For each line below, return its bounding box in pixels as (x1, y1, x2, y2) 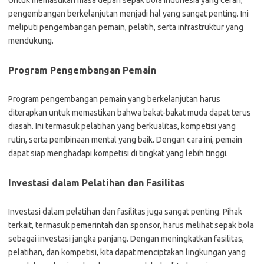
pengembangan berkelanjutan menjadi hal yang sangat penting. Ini (8, 9, 249, 18)
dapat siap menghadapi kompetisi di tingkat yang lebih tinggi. (8, 148, 228, 158)
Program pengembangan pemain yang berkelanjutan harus (8, 94, 220, 104)
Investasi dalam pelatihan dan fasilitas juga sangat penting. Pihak (8, 207, 242, 216)
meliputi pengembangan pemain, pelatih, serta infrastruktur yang (8, 22, 243, 32)
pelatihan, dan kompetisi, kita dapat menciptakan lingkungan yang (8, 247, 246, 257)
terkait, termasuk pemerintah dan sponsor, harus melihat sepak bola (8, 220, 254, 230)
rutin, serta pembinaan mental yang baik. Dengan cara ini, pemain (8, 135, 242, 144)
